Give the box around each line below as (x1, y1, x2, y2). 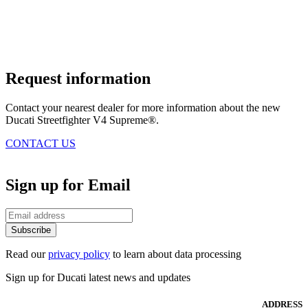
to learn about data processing (110, 248, 241, 261)
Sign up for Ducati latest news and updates (5, 272, 190, 284)
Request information (5, 69, 151, 88)
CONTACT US (5, 137, 76, 150)
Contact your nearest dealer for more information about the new (5, 102, 280, 114)
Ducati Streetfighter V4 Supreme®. (5, 114, 159, 126)
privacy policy (48, 248, 110, 261)
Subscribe (11, 225, 51, 236)
